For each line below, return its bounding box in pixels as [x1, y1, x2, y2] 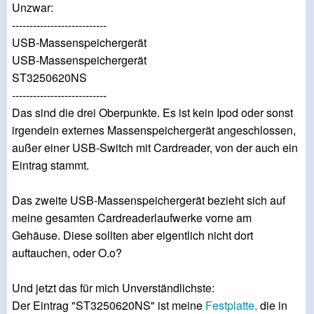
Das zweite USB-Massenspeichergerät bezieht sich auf [12, 192, 285, 209]
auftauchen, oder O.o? [12, 245, 122, 261]
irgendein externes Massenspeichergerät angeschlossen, [12, 122, 296, 139]
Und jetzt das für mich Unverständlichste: [12, 280, 214, 296]
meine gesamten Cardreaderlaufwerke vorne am [12, 210, 252, 226]
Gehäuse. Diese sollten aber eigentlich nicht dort [12, 227, 253, 244]
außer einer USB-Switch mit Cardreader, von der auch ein [12, 139, 298, 156]
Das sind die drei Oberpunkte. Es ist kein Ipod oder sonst [12, 104, 293, 121]
